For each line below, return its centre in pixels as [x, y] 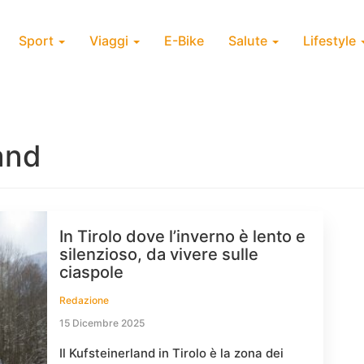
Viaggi [110, 41]
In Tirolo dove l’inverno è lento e [182, 236]
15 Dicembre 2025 [102, 323]
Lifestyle [331, 41]
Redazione [84, 300]
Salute [249, 41]
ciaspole [91, 272]
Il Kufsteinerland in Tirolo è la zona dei [171, 353]
